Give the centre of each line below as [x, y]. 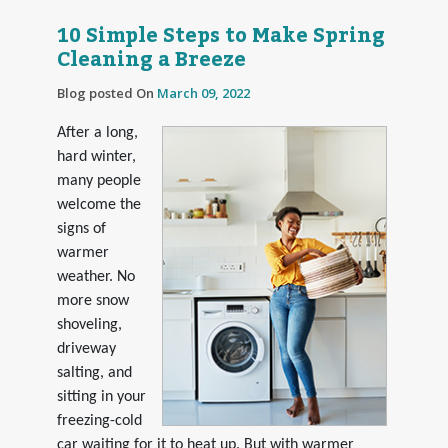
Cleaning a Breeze [151, 59]
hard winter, [96, 156]
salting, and [94, 372]
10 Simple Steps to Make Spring [220, 35]
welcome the [98, 204]
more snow [92, 300]
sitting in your [101, 396]
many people [98, 180]
